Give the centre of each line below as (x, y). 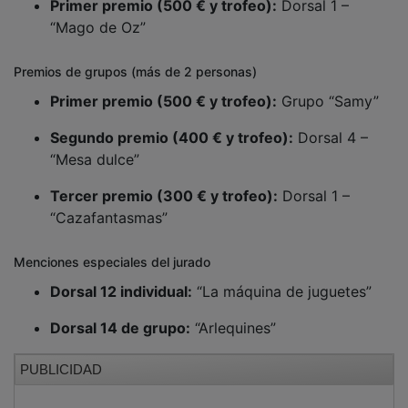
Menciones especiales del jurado (112, 249)
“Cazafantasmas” (109, 204)
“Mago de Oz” (98, 14)
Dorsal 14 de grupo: (120, 315)
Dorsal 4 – (331, 124)
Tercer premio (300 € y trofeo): (164, 183)
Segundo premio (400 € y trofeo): (172, 124)
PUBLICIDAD (61, 356)
